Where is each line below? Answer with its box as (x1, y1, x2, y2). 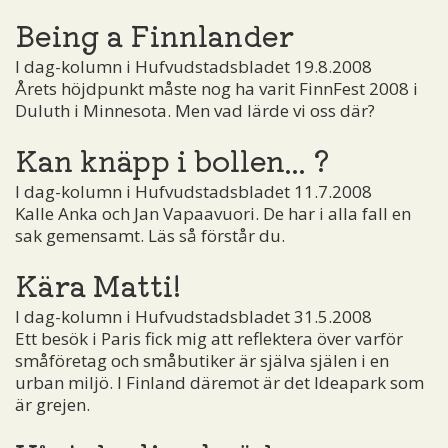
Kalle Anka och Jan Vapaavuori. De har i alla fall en (15, 201, 411, 225)
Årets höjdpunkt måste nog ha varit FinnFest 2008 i (15, 76, 418, 100)
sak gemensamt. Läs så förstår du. (15, 223, 285, 247)
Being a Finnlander (15, 12, 294, 55)
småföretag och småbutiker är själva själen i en (15, 348, 389, 372)
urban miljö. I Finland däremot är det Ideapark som (15, 370, 424, 394)
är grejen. (15, 392, 90, 416)
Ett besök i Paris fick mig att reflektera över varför (15, 326, 403, 350)
